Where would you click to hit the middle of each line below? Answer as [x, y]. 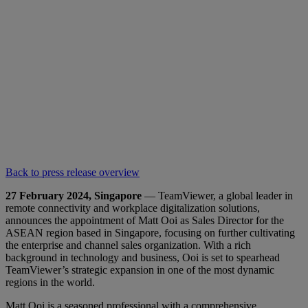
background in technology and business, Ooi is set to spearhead [143, 257]
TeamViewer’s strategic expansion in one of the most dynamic [140, 269]
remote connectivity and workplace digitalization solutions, [133, 208]
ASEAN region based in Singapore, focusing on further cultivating [150, 232]
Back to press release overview [73, 172]
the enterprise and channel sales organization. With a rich [128, 245]
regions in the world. [50, 282]
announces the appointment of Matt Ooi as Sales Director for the [145, 220]
